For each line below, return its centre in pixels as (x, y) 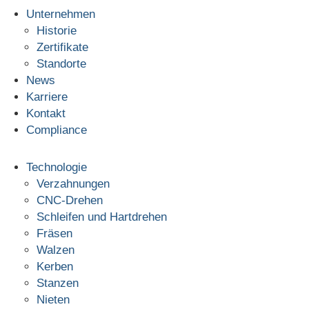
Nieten (53, 300)
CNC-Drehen (69, 200)
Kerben (54, 267)
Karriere (47, 97)
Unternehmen (60, 14)
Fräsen (54, 233)
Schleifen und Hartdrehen (101, 217)
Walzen (55, 250)
